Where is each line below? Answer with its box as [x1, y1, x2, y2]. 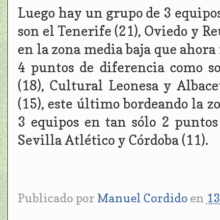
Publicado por [18, 191, 97, 206]
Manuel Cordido [97, 191, 188, 206]
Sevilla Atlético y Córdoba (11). [18, 132, 208, 148]
